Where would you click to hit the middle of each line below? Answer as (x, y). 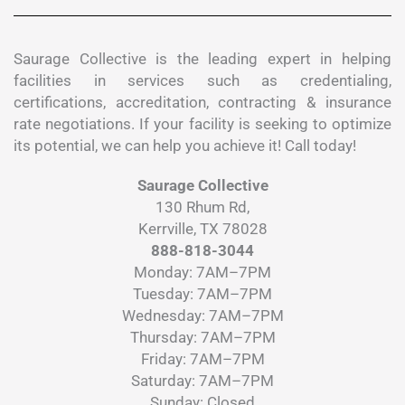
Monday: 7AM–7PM (202, 273)
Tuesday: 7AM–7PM (202, 294)
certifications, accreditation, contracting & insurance (202, 103)
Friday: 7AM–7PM (202, 359)
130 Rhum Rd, (202, 207)
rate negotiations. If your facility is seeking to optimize (202, 124)
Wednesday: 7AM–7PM (202, 316)
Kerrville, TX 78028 (202, 229)
